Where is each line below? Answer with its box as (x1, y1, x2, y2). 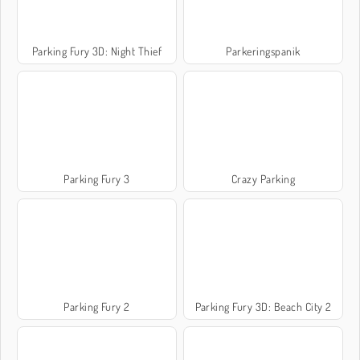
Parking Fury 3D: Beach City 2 (194, 299, 332, 313)
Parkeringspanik (226, 43, 301, 58)
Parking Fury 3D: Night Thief (31, 43, 162, 58)
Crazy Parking (231, 171, 296, 186)
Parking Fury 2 (63, 299, 130, 313)
